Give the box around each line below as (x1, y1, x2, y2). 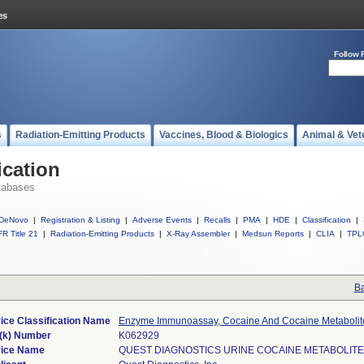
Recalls (204, 215, 231, 224)
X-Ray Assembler (167, 229, 230, 238)
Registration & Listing (41, 215, 120, 224)
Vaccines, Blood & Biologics (159, 129, 288, 141)
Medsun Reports (242, 229, 304, 238)
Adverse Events (132, 215, 192, 224)
